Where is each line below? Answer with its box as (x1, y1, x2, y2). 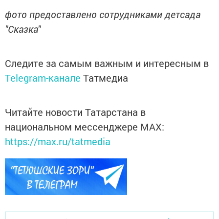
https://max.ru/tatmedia (5, 134, 110, 148)
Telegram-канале (5, 71, 81, 84)
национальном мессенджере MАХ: (5, 120, 164, 133)
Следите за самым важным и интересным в (5, 56, 209, 69)
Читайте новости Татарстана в (5, 105, 146, 118)
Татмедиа (83, 71, 128, 84)
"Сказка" (5, 22, 41, 35)
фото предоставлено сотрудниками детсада (5, 7, 200, 21)
